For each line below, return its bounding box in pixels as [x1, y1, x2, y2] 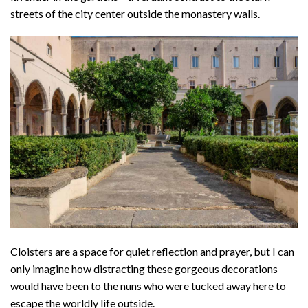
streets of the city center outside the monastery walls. [10, 7, 262, 21]
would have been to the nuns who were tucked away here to [10, 278, 286, 292]
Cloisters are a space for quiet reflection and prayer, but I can [10, 244, 294, 258]
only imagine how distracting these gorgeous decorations [10, 261, 278, 275]
